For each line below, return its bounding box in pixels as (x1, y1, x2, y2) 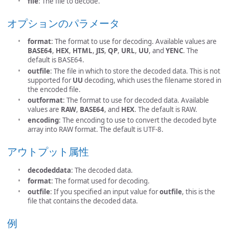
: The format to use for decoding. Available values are (51, 37, 217, 47)
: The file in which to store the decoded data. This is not (50, 66, 220, 76)
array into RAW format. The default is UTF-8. (28, 125, 164, 134)
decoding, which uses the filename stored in (83, 75, 221, 85)
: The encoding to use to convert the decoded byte (59, 116, 217, 125)
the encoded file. (28, 84, 81, 94)
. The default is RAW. (134, 105, 197, 114)
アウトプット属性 (7, 144, 89, 158)
